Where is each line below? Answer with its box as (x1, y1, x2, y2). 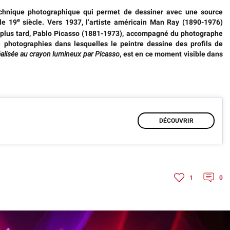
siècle (20, 18, 43, 26)
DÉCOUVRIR (159, 117, 194, 124)
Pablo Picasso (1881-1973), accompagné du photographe (33, 29, 223, 37)
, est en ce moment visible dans (120, 50, 223, 58)
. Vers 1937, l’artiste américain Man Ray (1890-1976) (42, 18, 223, 26)
